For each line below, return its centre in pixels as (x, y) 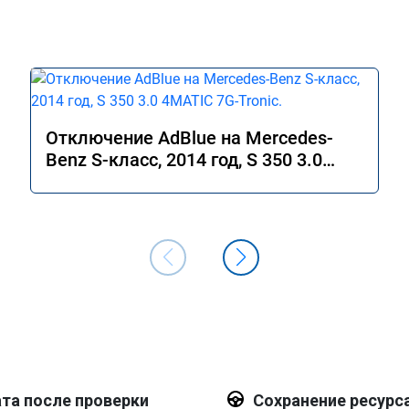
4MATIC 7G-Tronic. (123, 182)
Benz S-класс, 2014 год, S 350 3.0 (184, 160)
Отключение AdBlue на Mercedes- (189, 138)
